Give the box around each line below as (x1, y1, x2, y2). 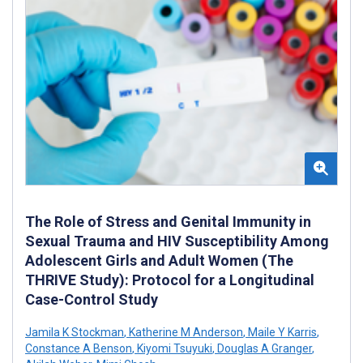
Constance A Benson (25, 341, 132, 355)
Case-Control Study (25, 290, 158, 308)
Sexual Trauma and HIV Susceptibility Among (25, 232, 329, 250)
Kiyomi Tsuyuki (135, 341, 212, 355)
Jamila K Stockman (25, 325, 124, 339)
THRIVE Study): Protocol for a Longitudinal (25, 271, 314, 288)
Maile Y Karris (246, 325, 317, 339)
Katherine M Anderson (126, 325, 243, 339)
